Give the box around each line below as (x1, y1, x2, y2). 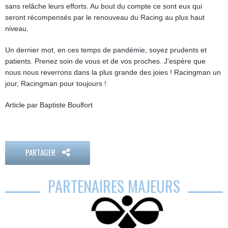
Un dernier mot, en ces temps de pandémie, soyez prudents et (5, 46, 207, 54)
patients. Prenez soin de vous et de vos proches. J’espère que (5, 57, 206, 65)
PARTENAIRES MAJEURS (48, 175, 180, 197)
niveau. (5, 24, 28, 33)
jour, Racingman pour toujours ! (5, 79, 106, 88)
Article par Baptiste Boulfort (5, 101, 93, 109)
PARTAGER (25, 147, 57, 158)
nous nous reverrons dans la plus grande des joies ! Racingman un (5, 68, 221, 76)
